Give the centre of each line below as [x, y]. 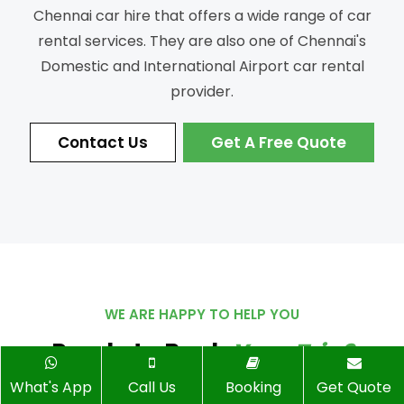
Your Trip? [292, 353]
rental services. [92, 41]
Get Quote [354, 387]
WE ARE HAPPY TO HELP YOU [202, 315]
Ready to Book [141, 353]
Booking [253, 387]
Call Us [152, 387]
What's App [51, 387]
